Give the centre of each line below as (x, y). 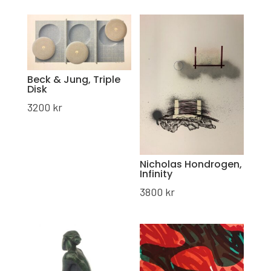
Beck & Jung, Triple (73, 80)
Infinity (156, 174)
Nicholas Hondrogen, (191, 165)
